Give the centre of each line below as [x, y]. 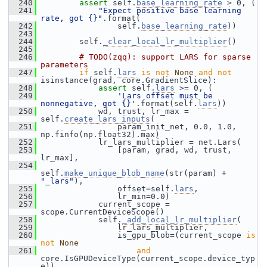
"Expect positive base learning [170, 10]
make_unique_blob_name [114, 173]
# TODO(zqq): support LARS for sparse [165, 57]
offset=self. [105, 189]
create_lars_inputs [107, 119]
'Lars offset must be [165, 96]
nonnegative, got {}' [88, 103]
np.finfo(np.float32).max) [100, 134]
